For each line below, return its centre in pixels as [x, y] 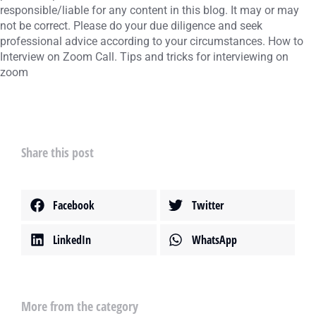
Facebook [74, 205]
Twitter [207, 205]
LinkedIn [72, 240]
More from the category [80, 306]
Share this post [57, 152]
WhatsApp [214, 240]
